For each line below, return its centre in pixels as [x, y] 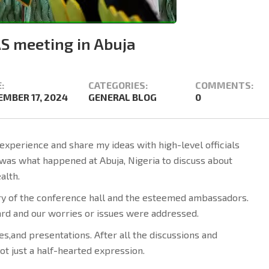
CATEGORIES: [118, 85]
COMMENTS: [224, 85]
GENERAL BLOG [122, 97]
